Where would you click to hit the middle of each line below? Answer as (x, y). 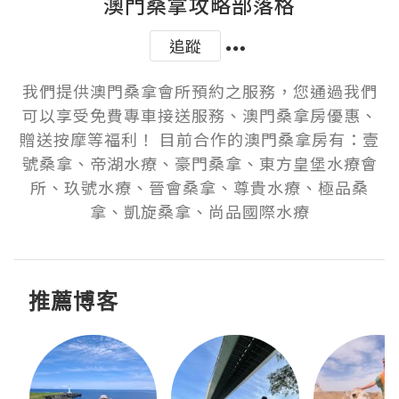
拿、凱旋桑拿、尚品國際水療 (199, 212)
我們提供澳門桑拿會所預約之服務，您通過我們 (199, 91)
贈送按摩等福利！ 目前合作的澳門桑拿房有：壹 (199, 139)
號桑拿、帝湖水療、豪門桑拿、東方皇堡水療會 (199, 163)
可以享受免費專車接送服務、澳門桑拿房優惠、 (199, 115)
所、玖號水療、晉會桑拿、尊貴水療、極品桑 (199, 187)
